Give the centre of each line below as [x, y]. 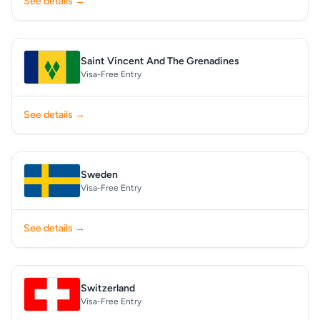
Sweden [99, 175]
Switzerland [108, 288]
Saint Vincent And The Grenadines [160, 61]
